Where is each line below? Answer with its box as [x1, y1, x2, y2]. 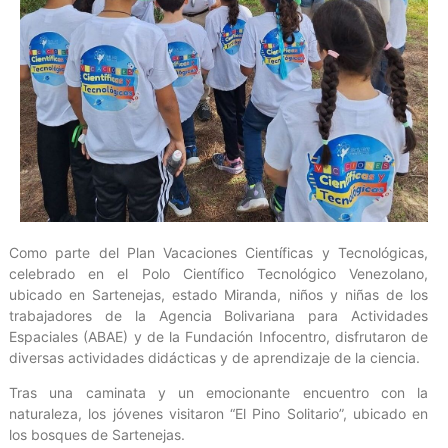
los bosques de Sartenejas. [9, 426, 185, 444]
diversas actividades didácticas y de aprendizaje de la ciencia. [9, 348, 420, 366]
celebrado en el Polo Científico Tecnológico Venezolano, [9, 264, 428, 282]
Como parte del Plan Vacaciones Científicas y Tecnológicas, [9, 243, 428, 261]
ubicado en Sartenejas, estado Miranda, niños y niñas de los [9, 285, 428, 303]
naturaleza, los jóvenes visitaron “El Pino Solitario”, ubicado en [9, 405, 428, 423]
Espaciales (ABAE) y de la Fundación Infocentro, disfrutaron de [9, 327, 428, 345]
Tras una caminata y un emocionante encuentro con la [9, 384, 428, 402]
